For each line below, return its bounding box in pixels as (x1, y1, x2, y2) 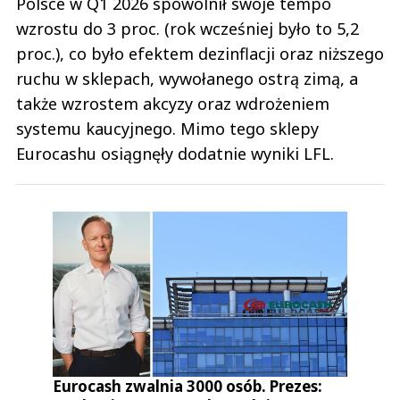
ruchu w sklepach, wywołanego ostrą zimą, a (16, 68, 358, 89)
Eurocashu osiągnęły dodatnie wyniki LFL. (16, 143, 334, 164)
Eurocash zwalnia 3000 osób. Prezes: (53, 376, 323, 397)
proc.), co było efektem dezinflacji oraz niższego (16, 43, 384, 64)
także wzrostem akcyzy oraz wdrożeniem (16, 93, 329, 114)
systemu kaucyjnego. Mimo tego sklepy (16, 118, 319, 139)
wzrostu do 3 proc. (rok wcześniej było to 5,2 (16, 18, 359, 39)
